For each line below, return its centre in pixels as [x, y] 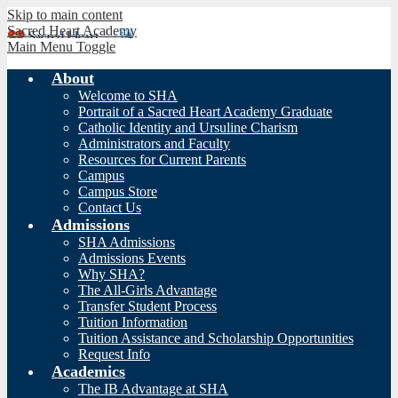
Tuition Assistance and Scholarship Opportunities [216, 338]
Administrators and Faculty [154, 143]
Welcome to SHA [128, 96]
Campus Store [118, 191]
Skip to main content [65, 15]
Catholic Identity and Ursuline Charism [188, 127]
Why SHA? [111, 274]
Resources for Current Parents [162, 159]
